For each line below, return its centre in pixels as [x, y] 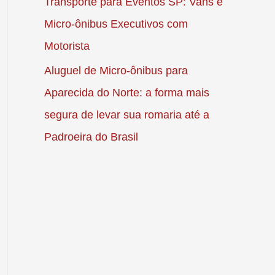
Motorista [67, 46]
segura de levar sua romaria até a [127, 115]
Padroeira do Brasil [91, 137]
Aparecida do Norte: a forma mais [127, 93]
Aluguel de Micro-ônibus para [116, 71]
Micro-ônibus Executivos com [116, 24]
